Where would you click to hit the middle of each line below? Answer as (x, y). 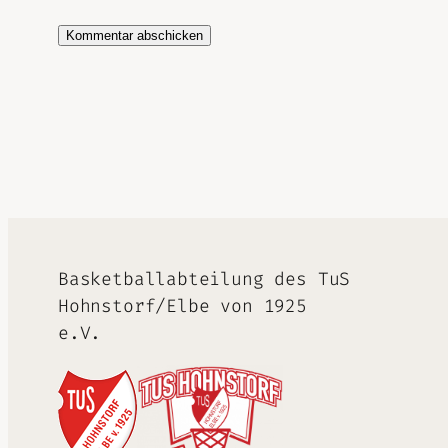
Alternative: (123, 79)
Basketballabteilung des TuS (204, 279)
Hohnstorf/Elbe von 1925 (182, 306)
